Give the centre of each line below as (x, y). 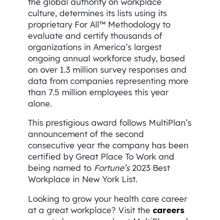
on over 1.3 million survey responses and (107, 69)
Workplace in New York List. (82, 179)
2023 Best (150, 168)
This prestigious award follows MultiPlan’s (110, 123)
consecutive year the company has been (108, 145)
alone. (40, 103)
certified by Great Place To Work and (101, 157)
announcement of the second (86, 134)
